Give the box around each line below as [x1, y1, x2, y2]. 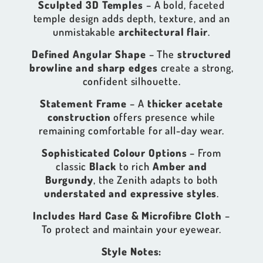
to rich [116, 159, 153, 173]
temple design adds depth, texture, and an [33, 11, 230, 25]
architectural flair [118, 25, 208, 38]
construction [47, 110, 111, 123]
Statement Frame [39, 96, 127, 110]
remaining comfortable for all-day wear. [38, 123, 225, 137]
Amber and [152, 159, 207, 173]
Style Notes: [101, 244, 162, 258]
